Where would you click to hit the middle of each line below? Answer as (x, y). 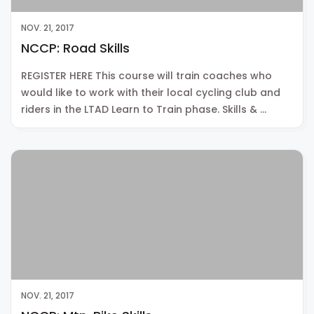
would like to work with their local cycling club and (151, 93)
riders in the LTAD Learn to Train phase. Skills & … (144, 110)
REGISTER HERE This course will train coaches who (146, 76)
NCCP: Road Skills (75, 48)
